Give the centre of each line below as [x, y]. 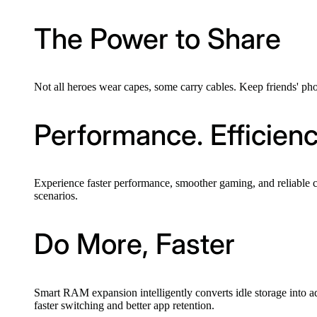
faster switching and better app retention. [124, 305]
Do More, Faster [134, 244]
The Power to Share [157, 38]
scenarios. [56, 196]
